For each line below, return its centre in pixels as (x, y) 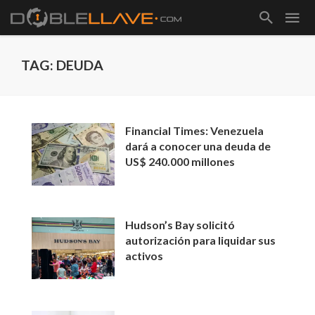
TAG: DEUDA (62, 65)
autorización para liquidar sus (201, 240)
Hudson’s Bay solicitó (180, 224)
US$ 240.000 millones (180, 161)
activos (144, 255)
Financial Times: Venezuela (195, 130)
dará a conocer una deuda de (198, 146)
